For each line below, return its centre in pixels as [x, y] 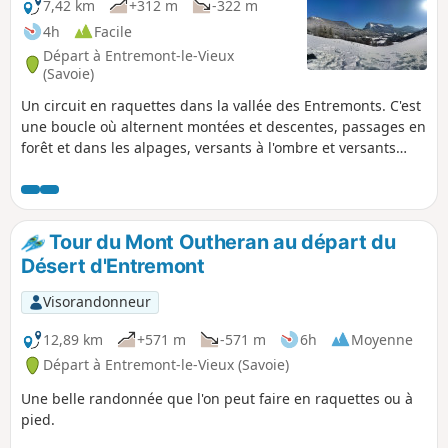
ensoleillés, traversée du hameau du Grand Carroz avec [207, 169]
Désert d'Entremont [113, 266]
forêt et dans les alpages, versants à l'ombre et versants [208, 148]
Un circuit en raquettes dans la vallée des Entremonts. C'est [221, 106]
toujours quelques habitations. [124, 190]
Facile [113, 31]
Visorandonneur [96, 302]
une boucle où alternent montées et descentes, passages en [223, 127]
